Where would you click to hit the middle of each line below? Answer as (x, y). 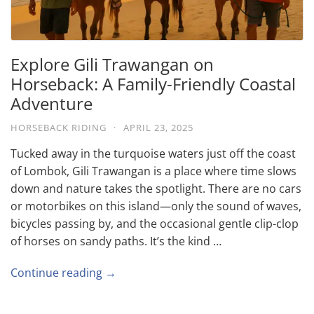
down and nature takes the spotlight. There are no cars (156, 188)
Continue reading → (63, 272)
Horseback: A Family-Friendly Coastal (153, 83)
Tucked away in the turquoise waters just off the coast (153, 153)
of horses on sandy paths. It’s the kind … (116, 241)
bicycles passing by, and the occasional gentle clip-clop (155, 223)
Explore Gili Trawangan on (112, 64)
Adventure (52, 103)
